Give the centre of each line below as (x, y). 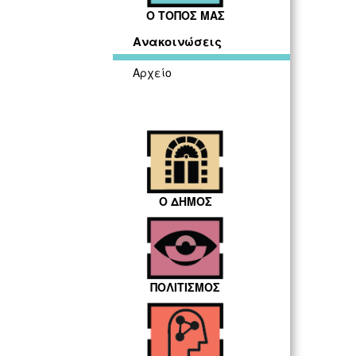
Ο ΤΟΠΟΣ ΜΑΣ (185, 15)
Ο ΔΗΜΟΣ (185, 201)
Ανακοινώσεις (177, 42)
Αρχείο (152, 73)
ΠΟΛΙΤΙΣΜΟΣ (186, 287)
